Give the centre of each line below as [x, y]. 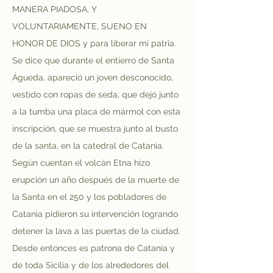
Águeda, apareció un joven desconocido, [94, 77]
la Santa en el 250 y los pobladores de [90, 197]
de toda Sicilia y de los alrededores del [92, 265]
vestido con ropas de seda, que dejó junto [97, 94]
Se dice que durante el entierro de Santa [94, 60]
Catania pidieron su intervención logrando [96, 214]
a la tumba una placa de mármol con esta [97, 112]
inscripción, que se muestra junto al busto [96, 129]
